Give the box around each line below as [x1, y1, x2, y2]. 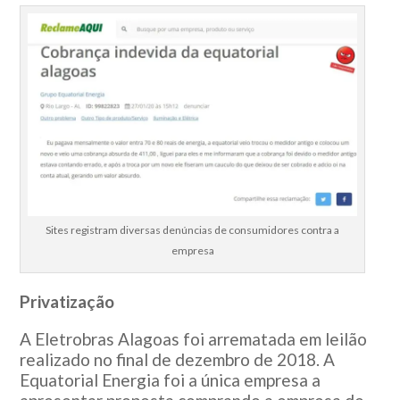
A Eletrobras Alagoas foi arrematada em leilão [20, 328, 368, 349]
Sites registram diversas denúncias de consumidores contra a [46, 222, 340, 237]
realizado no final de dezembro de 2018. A [20, 348, 336, 370]
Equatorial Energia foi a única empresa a [20, 369, 321, 390]
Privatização [20, 290, 115, 312]
